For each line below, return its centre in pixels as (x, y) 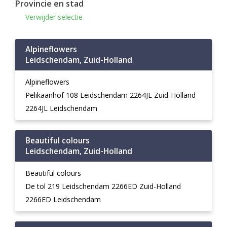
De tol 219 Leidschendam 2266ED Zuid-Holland (103, 186)
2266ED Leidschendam (63, 199)
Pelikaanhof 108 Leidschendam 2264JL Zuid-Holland (110, 95)
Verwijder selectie (54, 17)
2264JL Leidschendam (61, 108)
